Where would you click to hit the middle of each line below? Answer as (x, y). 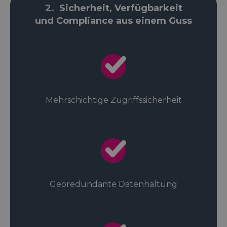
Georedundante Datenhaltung (113, 184)
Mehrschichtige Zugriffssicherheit (113, 100)
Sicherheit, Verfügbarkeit (121, 8)
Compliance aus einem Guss (124, 21)
